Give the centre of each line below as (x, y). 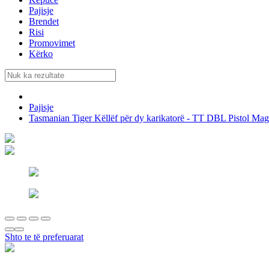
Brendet (44, 21)
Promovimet (52, 43)
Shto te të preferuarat (44, 237)
